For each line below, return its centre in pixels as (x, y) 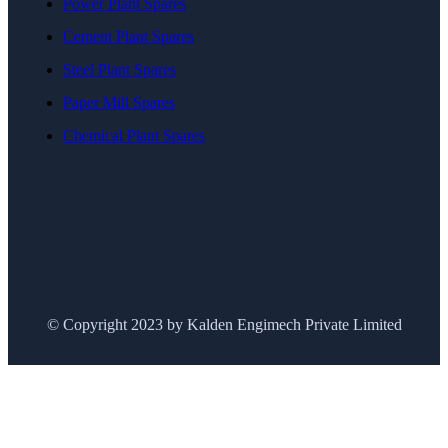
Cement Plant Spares (128, 37)
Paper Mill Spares (119, 103)
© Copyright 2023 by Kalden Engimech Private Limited (224, 325)
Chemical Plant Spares (134, 136)
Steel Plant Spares (119, 70)
